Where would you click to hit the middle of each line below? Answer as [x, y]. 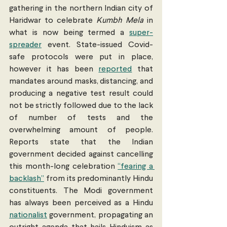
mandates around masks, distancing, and [81, 82]
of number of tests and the [81, 118]
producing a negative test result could [81, 94]
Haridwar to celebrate [53, 21]
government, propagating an [100, 216]
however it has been [54, 70]
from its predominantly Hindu [99, 179]
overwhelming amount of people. [81, 130]
